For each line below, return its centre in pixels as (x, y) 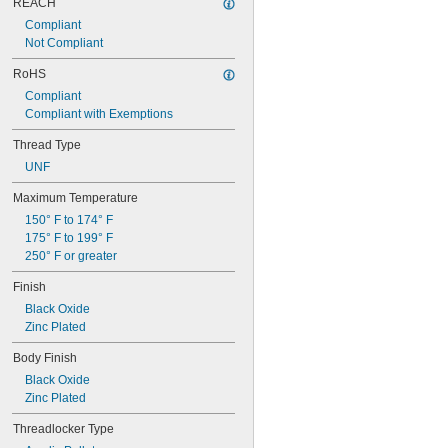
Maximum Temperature (75, 198)
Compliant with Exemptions (99, 114)
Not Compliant (64, 43)
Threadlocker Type (63, 429)
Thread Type (47, 145)
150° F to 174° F (69, 220)
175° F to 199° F (69, 238)
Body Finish (45, 358)
